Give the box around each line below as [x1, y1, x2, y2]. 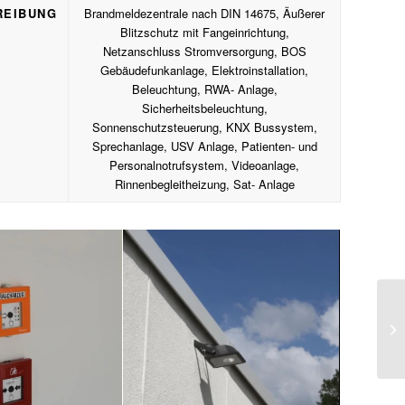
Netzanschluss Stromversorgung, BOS [102, 42, 306, 60]
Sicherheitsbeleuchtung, [141, 99, 268, 117]
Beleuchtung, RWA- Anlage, [131, 80, 278, 98]
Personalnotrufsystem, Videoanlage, [109, 156, 300, 174]
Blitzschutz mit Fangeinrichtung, [119, 24, 289, 41]
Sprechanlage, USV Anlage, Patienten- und [91, 137, 317, 155]
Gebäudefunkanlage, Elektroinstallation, [100, 61, 309, 79]
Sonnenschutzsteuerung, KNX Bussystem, [91, 118, 317, 136]
